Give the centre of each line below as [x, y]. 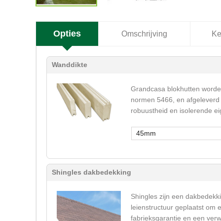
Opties [67, 34]
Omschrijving [144, 34]
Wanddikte [70, 65]
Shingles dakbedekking [92, 172]
